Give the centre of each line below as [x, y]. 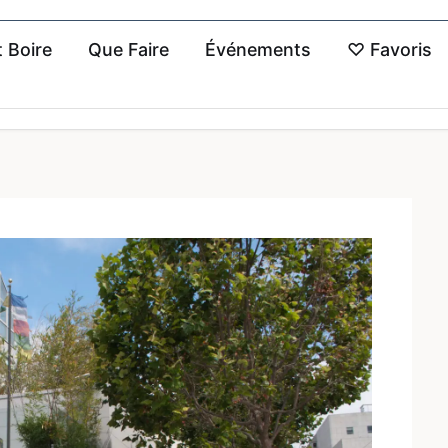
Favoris [398, 49]
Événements [257, 49]
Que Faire [128, 49]
